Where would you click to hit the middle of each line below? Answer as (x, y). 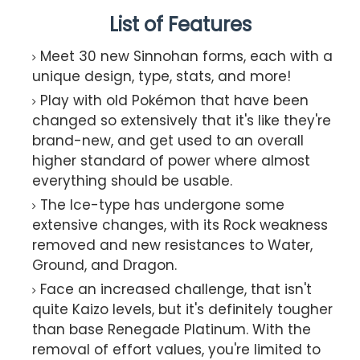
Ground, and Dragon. (104, 265)
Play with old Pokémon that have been (174, 100)
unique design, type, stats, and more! (162, 76)
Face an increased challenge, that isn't (176, 289)
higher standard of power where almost (171, 160)
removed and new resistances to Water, (172, 245)
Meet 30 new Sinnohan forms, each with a (186, 56)
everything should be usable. (132, 180)
